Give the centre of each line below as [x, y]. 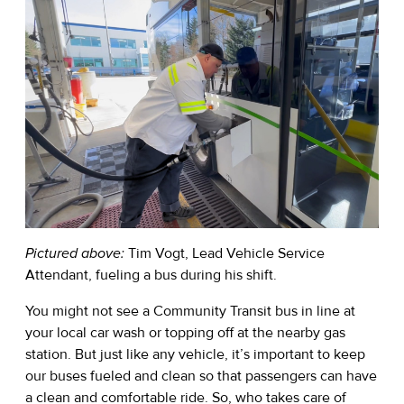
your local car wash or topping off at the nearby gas [185, 333]
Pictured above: [77, 254]
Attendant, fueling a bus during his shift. [153, 275]
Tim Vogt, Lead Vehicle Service [226, 254]
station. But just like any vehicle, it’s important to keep [195, 355]
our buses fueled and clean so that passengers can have [201, 376]
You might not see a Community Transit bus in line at [190, 312]
